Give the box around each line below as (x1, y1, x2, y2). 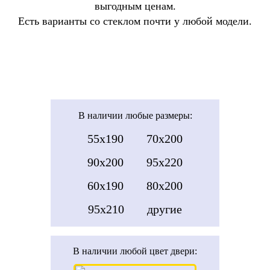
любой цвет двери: (120, 246, 197, 257)
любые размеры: (125, 110, 192, 121)
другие (147, 202, 182, 216)
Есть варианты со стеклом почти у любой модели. (18, 14, 252, 27)
